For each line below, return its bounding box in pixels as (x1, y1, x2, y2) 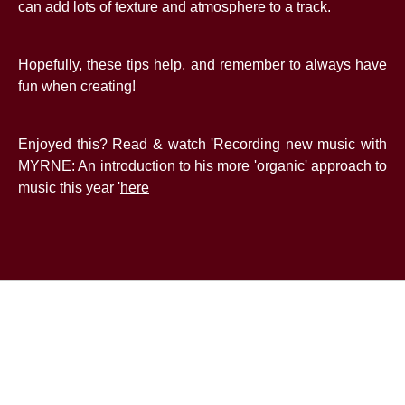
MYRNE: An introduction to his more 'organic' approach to (18, 158, 387, 174)
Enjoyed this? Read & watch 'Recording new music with (18, 137, 387, 153)
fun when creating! (18, 79, 136, 95)
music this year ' (18, 180, 120, 196)
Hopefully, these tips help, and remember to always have (18, 57, 387, 73)
